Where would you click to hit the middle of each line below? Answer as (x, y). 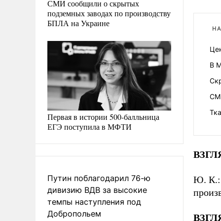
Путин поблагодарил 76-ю (99, 178)
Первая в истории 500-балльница (103, 117)
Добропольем (74, 214)
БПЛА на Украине (78, 23)
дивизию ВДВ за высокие (97, 190)
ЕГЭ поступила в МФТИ (90, 127)
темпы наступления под (94, 202)
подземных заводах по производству (109, 13)
